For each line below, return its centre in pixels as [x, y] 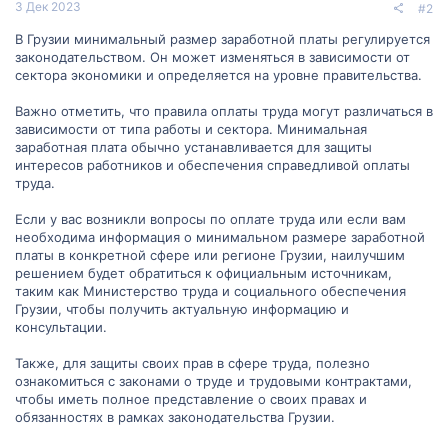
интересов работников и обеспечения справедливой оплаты [212, 165]
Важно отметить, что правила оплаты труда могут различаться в [224, 111]
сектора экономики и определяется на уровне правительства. [218, 75]
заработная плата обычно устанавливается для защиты [193, 147]
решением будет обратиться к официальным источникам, [203, 273]
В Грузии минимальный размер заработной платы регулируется [222, 39]
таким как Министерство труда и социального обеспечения [210, 291]
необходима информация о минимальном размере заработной [220, 237]
